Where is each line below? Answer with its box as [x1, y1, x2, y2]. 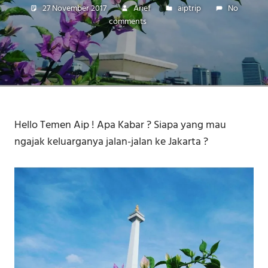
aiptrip [178, 1, 201, 16]
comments [109, 14, 147, 29]
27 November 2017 [42, 1, 106, 16]
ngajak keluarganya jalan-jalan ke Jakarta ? [14, 133, 208, 151]
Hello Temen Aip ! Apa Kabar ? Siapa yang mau [14, 117, 226, 135]
